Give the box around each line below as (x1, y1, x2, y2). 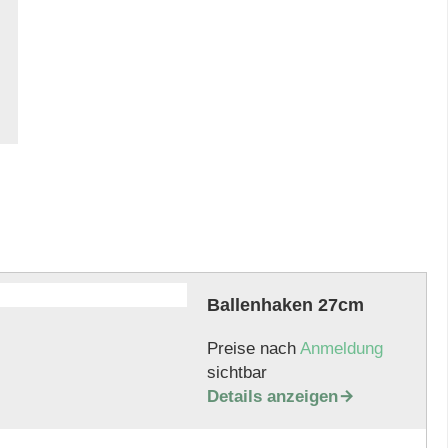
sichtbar (206, 363, 267, 382)
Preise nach (206, 339, 300, 358)
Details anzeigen (206, 387, 338, 406)
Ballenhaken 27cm (206, 295, 364, 315)
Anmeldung (299, 339, 383, 358)
